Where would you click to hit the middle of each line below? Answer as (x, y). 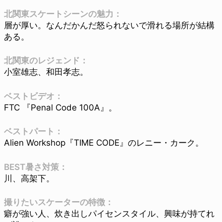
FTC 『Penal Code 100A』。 (60, 107)
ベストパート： (33, 132)
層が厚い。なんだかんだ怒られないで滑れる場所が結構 (109, 25)
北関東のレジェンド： (46, 61)
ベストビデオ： (33, 96)
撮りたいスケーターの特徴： (59, 202)
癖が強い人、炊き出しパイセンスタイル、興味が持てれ (109, 214)
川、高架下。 (29, 178)
